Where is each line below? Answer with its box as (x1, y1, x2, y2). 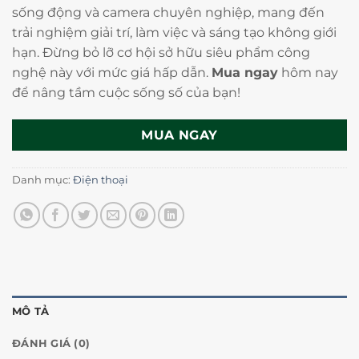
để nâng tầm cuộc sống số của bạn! (12, 85, 240, 100)
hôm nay (278, 65, 338, 80)
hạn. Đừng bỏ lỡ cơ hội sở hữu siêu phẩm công (12, 45, 310, 60)
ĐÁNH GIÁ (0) (12, 337, 91, 349)
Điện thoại (73, 173, 128, 186)
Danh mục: (12, 173, 73, 186)
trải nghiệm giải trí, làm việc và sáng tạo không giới (12, 25, 337, 40)
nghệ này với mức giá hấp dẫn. (12, 65, 212, 80)
